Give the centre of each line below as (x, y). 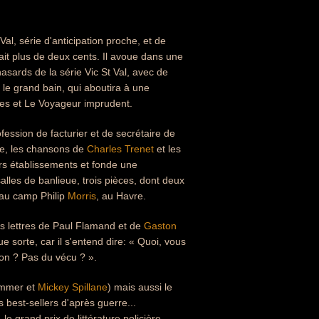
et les (167, 149)
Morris (82, 196)
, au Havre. (121, 196)
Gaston (160, 226)
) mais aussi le (140, 287)
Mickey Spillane (73, 287)
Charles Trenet (120, 149)
